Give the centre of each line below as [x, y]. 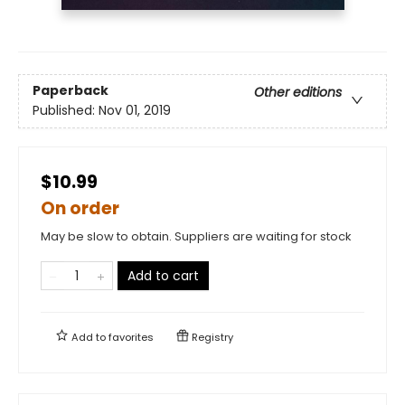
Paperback [71, 90]
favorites [131, 337]
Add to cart [163, 275]
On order [80, 208]
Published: [66, 110]
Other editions [298, 92]
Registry [211, 337]
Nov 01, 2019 [135, 110]
